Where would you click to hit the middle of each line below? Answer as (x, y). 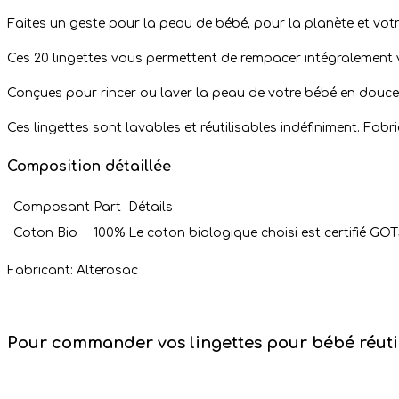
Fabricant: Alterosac (73, 270)
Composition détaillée (89, 166)
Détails (151, 207)
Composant (52, 207)
